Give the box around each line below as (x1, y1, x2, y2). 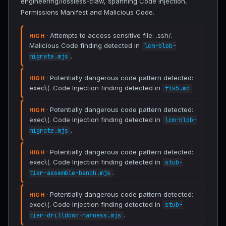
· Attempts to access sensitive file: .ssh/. (44, 31, 172, 39)
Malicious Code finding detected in (29, 41, 142, 49)
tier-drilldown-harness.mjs (29, 211, 121, 219)
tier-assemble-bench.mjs (29, 169, 110, 177)
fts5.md (165, 84, 190, 92)
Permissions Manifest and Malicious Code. (21, 8, 154, 16)
